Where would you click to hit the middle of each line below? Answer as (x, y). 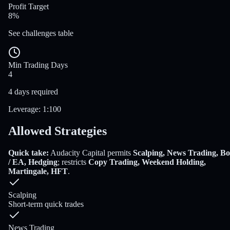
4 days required (33, 92)
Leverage (23, 109)
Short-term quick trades (46, 204)
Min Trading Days (38, 65)
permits (118, 153)
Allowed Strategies (57, 131)
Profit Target (28, 7)
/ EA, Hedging (33, 162)
